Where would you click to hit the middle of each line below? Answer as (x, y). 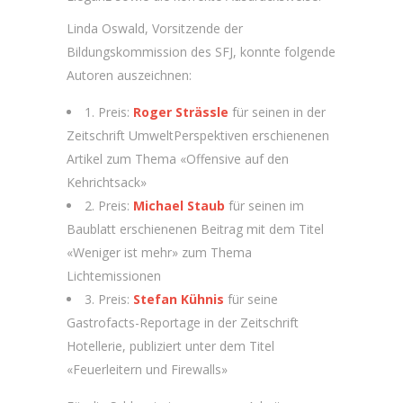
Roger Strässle (181, 112)
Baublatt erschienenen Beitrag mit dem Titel (195, 229)
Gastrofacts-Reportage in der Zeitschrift (183, 322)
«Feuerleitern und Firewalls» (147, 369)
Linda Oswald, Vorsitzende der (155, 28)
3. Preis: (109, 299)
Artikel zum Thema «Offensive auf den (178, 159)
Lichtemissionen (114, 276)
